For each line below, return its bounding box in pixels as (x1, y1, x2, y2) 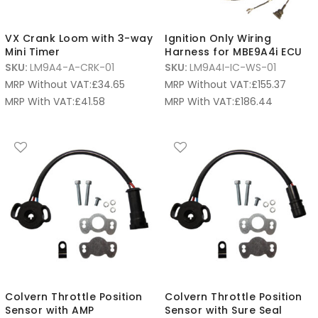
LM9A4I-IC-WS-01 (190, 60, 276, 75)
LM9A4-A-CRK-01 (30, 60, 114, 75)
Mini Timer (5, 45, 60, 59)
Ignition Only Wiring (165, 31, 271, 45)
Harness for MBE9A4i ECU (165, 45, 302, 59)
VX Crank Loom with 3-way (5, 31, 153, 45)
